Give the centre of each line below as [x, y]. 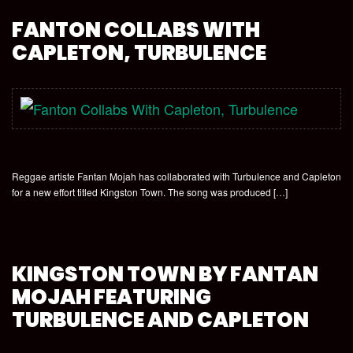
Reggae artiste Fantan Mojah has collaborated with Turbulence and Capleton [176, 176]
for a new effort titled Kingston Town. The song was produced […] [150, 192]
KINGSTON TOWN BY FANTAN [165, 274]
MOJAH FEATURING [111, 297]
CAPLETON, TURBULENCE [139, 53]
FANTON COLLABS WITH [136, 30]
